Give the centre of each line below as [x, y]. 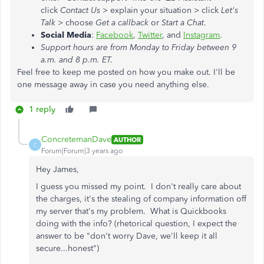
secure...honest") [67, 248]
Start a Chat [183, 23]
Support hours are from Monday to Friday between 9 [138, 47]
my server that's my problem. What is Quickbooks [131, 211]
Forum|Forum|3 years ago [82, 151]
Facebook [115, 35]
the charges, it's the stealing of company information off [141, 199]
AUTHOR [127, 139]
